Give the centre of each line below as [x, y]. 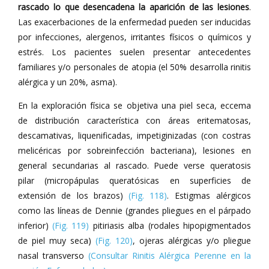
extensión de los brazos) [73, 195]
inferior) [35, 225]
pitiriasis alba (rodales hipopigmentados [170, 225]
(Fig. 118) [148, 195]
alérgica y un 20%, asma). [68, 82]
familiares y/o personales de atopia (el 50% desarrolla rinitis [134, 67]
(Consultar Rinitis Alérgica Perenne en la [170, 255]
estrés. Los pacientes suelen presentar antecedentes [134, 52]
